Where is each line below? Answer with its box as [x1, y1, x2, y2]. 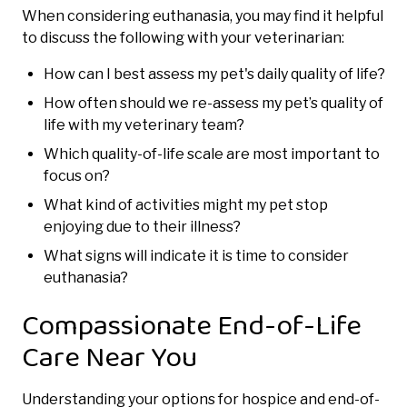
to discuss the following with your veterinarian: [22, 28, 344, 46]
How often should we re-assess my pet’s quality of [44, 94, 383, 112]
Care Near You [22, 334, 197, 382]
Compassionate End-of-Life [22, 303, 362, 350]
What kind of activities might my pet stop [44, 195, 328, 213]
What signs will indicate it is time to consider [44, 246, 349, 264]
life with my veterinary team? [44, 115, 244, 134]
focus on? [44, 166, 110, 184]
